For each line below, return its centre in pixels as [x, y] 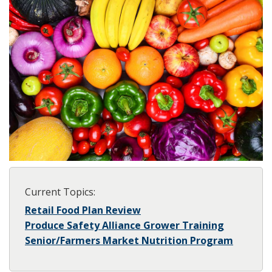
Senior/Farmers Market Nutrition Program [129, 241]
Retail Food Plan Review [83, 210]
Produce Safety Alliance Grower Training [124, 226]
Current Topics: [60, 192]
